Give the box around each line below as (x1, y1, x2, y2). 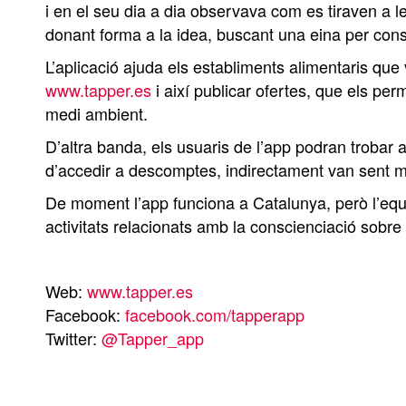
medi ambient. (45, 101, 148, 125)
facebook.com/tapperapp (125, 303, 304, 326)
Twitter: (45, 326, 101, 350)
